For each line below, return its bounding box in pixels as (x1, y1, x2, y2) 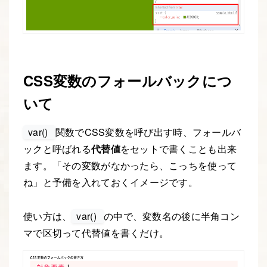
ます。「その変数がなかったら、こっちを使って (23, 159, 237, 173)
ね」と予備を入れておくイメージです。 (23, 175, 198, 190)
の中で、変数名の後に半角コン (104, 209, 240, 223)
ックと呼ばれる (23, 142, 91, 156)
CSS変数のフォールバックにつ (23, 70, 232, 91)
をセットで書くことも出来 (120, 142, 237, 156)
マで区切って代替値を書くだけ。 (23, 226, 169, 240)
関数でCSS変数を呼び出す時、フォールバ (55, 125, 241, 139)
